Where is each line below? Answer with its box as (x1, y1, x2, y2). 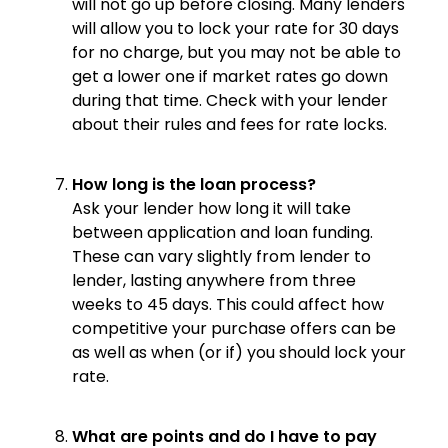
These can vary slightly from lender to (72, 244, 371, 268)
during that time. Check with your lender (72, 88, 388, 112)
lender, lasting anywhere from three (72, 268, 356, 292)
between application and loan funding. (72, 220, 373, 244)
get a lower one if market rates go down (72, 64, 388, 88)
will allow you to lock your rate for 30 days (72, 16, 399, 40)
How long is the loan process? (72, 172, 316, 196)
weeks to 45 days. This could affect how (72, 292, 384, 316)
